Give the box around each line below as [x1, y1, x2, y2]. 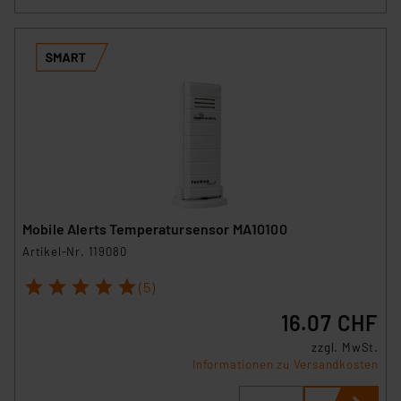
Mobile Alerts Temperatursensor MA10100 [22, 219, 287, 237]
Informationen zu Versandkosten [192, 357, 379, 372]
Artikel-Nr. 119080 [22, 243, 127, 259]
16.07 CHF [280, 310, 379, 337]
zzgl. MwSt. [311, 340, 379, 355]
